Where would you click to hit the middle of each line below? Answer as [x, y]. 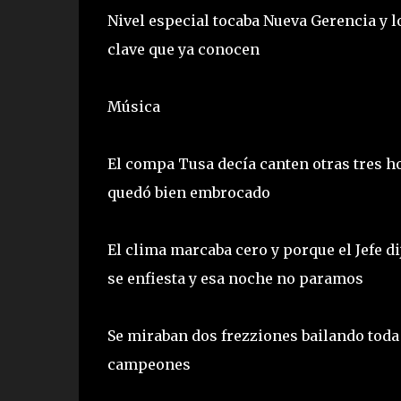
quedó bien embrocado [190, 192]
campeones [150, 364]
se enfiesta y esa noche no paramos [237, 278]
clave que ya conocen [185, 49]
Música [135, 106]
